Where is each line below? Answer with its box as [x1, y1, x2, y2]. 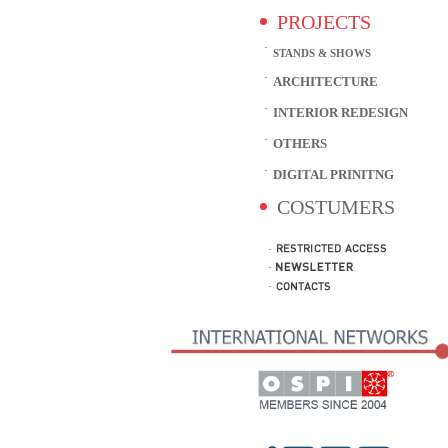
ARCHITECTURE [272, 75, 378, 90]
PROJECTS [276, 11, 371, 34]
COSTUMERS [276, 196, 395, 219]
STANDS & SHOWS [272, 47, 371, 60]
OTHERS [272, 137, 327, 152]
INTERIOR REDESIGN [272, 106, 408, 121]
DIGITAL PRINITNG [272, 168, 394, 183]
